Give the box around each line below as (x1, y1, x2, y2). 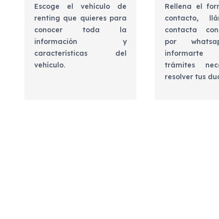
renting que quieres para (34, 14, 127, 23)
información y (34, 37, 127, 46)
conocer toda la (34, 25, 127, 35)
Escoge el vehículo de (34, 2, 127, 11)
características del (34, 49, 127, 58)
